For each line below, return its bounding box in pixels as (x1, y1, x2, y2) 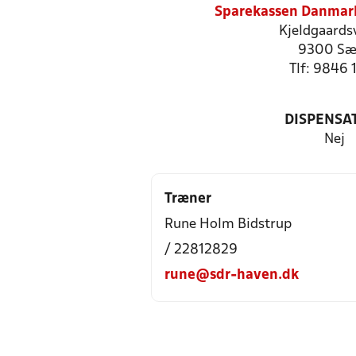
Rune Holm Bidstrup (164, 218, 292, 231)
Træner (164, 192, 211, 206)
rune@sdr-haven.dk (164, 269, 299, 282)
